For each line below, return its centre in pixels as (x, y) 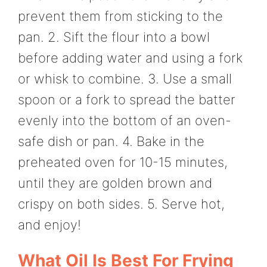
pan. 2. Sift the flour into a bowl (114, 37)
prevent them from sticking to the (120, 16)
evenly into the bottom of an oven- (125, 120)
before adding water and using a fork (130, 58)
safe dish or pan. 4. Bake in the (111, 141)
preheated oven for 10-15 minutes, (123, 162)
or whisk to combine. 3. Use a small (125, 78)
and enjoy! (49, 224)
